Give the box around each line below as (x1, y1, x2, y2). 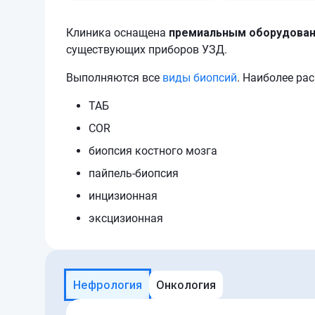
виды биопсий (162, 71, 237, 84)
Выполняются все (66, 71, 162, 84)
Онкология (156, 278, 216, 292)
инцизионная (89, 189, 157, 202)
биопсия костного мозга (89, 144, 217, 157)
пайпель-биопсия (89, 167, 179, 180)
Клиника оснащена (66, 26, 169, 39)
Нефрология (73, 278, 142, 292)
